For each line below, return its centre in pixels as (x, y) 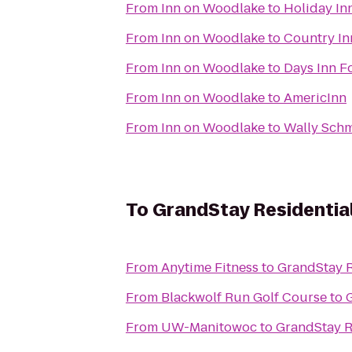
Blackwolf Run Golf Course (244, 297)
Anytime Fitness (210, 268)
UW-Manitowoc (209, 327)
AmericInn (315, 98)
